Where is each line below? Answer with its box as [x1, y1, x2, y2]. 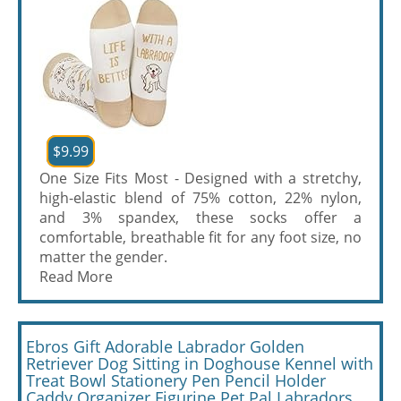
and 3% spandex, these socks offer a [39, 208, 362, 227]
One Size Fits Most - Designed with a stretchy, [39, 168, 362, 188]
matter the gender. [39, 247, 167, 267]
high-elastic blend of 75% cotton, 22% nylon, [39, 188, 362, 208]
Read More [39, 267, 113, 286]
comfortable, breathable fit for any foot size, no [39, 227, 362, 247]
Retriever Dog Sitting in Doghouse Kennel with [26, 353, 373, 374]
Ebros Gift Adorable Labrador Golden [26, 336, 304, 357]
